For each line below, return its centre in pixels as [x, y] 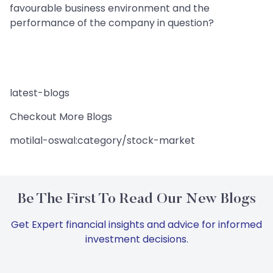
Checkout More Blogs [61, 117]
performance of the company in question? [112, 23]
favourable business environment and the [110, 9]
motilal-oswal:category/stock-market [102, 141]
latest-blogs [40, 93]
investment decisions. [136, 239]
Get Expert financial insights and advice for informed [136, 225]
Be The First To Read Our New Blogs [136, 200]
